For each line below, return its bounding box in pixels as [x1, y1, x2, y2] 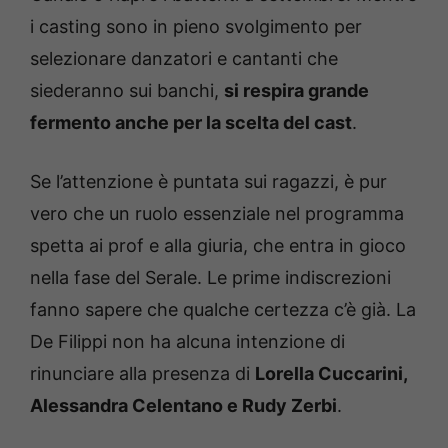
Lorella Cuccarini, [255, 363, 407, 385]
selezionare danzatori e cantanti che [30, 48, 338, 70]
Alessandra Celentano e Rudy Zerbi [30, 395, 337, 417]
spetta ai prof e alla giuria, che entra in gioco [30, 235, 406, 257]
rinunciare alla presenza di [30, 363, 255, 385]
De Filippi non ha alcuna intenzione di [30, 331, 345, 353]
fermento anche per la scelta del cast [30, 112, 352, 134]
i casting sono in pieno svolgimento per [30, 16, 362, 38]
